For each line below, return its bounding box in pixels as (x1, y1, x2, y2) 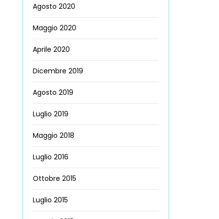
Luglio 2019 (33, 109, 68, 119)
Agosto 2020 (33, 1, 75, 12)
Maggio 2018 (33, 131, 74, 141)
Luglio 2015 (33, 195, 68, 205)
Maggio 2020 (33, 23, 76, 33)
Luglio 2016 (33, 152, 68, 162)
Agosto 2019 (33, 88, 73, 98)
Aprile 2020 (33, 44, 70, 55)
